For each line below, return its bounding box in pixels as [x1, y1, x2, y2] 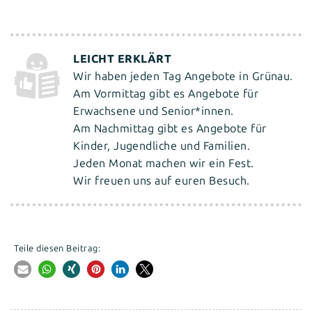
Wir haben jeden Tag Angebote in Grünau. [73, 70, 293, 84]
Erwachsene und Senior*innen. [73, 104, 234, 118]
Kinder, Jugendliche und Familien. [73, 139, 251, 153]
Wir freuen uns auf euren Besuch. [73, 174, 250, 188]
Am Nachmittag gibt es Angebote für [73, 122, 267, 136]
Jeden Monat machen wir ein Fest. [73, 157, 254, 171]
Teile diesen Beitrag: [14, 243, 101, 254]
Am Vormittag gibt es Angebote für [73, 87, 259, 101]
